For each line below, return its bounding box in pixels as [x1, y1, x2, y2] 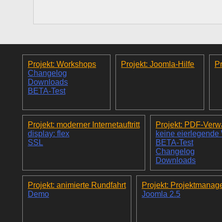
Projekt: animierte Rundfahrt [28, 181, 126, 189]
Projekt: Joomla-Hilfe [121, 60, 195, 68]
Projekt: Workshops [28, 60, 96, 68]
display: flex [28, 129, 69, 138]
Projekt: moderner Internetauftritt [28, 120, 140, 129]
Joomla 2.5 [142, 190, 180, 198]
